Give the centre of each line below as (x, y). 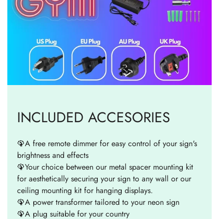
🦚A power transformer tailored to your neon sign (98, 202)
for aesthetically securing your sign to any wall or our (104, 178)
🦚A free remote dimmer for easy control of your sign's (107, 143)
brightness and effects (53, 155)
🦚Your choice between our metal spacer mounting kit (105, 167)
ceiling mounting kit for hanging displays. (85, 190)
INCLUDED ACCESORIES (94, 117)
